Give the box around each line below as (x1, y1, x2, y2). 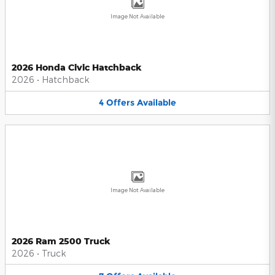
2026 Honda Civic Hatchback (12, 62, 142, 73)
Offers (106, 97, 134, 109)
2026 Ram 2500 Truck (12, 235, 110, 246)
